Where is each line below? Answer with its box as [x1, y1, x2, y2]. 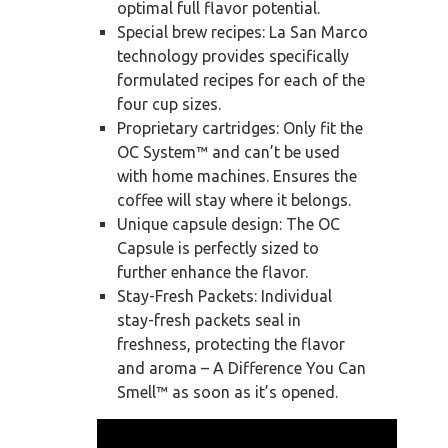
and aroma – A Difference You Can [117, 359, 366, 378]
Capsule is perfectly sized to [117, 239, 319, 258]
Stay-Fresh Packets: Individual [117, 287, 332, 306]
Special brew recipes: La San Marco [117, 23, 368, 42]
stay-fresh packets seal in [117, 311, 301, 330]
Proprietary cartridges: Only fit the [117, 119, 363, 138]
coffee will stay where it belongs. [117, 191, 351, 210]
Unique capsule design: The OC [117, 215, 340, 234]
